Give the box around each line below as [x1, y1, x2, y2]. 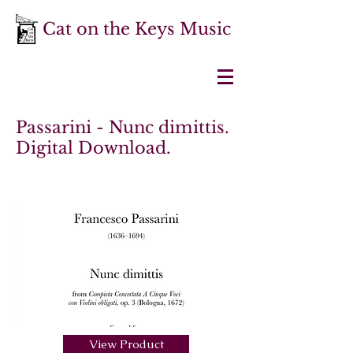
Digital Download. [16, 138, 171, 158]
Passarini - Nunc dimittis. [16, 117, 229, 138]
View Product [88, 336, 164, 351]
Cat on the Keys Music [43, 19, 231, 39]
